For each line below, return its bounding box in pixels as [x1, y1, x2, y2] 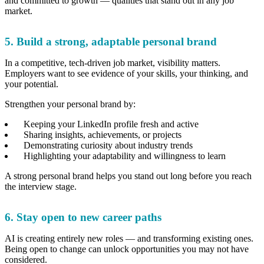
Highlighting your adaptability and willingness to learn [24, 150, 228, 161]
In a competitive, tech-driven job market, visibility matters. [5, 57, 220, 68]
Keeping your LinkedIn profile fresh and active [24, 118, 201, 129]
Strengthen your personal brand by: [5, 98, 138, 109]
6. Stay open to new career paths [5, 210, 161, 223]
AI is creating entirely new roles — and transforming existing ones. [5, 233, 253, 243]
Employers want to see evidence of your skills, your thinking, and [5, 68, 248, 78]
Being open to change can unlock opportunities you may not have [5, 243, 249, 254]
